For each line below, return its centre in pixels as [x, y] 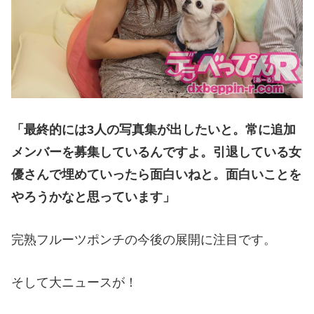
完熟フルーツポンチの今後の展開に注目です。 [144, 239]
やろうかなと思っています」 [93, 197]
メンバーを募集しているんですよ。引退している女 [156, 152]
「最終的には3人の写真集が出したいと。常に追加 [153, 129]
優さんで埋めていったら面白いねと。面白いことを [156, 174]
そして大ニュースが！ [74, 282]
